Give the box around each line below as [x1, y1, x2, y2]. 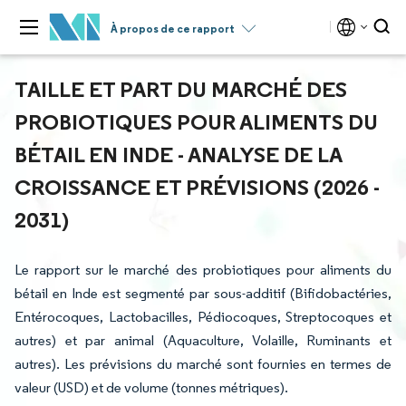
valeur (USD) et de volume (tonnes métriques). [14, 379, 288, 396]
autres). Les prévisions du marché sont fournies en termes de [14, 355, 391, 372]
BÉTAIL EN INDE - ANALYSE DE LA [14, 140, 342, 168]
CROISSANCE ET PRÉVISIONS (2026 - [14, 173, 380, 200]
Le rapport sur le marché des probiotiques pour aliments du [14, 261, 391, 278]
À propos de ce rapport [111, 22, 235, 35]
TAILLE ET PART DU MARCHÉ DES [14, 75, 347, 102]
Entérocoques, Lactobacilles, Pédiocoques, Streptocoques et [14, 308, 391, 325]
